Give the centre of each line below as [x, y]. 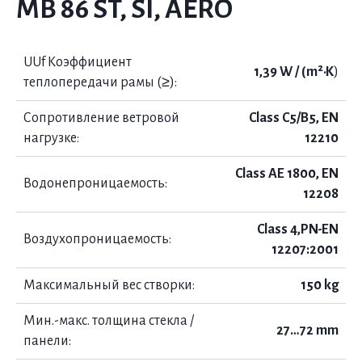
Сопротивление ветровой [101, 118]
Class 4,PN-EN [298, 229]
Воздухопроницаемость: [97, 239]
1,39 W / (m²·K [294, 72]
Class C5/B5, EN [294, 118]
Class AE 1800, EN [287, 174]
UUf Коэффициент [78, 62]
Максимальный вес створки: [109, 285]
